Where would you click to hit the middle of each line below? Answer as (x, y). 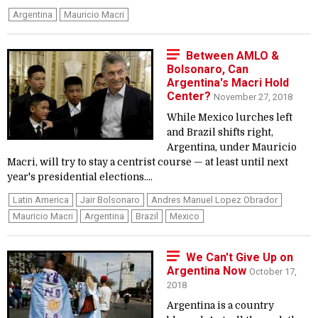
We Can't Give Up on (240, 257)
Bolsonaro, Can (208, 69)
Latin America (41, 200)
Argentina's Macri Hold (228, 83)
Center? (190, 96)
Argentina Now (208, 271)
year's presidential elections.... (80, 177)
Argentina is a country (220, 306)
